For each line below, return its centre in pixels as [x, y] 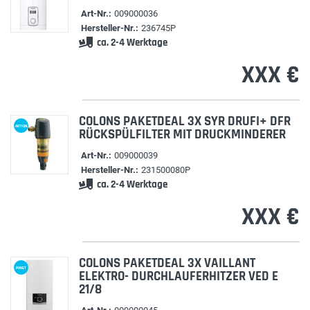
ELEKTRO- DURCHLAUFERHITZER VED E [178, 276]
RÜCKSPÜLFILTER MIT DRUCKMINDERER [182, 135]
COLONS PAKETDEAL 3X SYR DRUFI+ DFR [184, 121]
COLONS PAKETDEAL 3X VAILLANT [167, 263]
